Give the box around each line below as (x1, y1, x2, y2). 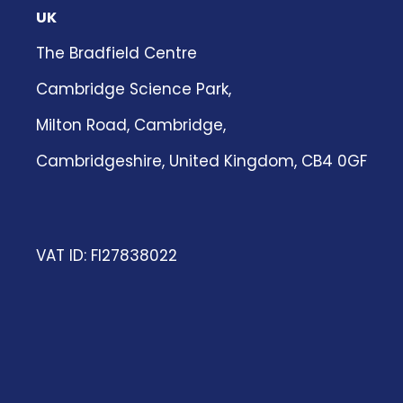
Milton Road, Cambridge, (36, 113, 226, 136)
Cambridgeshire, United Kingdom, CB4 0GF (36, 149, 367, 172)
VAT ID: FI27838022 (36, 244, 177, 266)
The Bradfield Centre (36, 41, 197, 64)
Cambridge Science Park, (36, 77, 231, 100)
